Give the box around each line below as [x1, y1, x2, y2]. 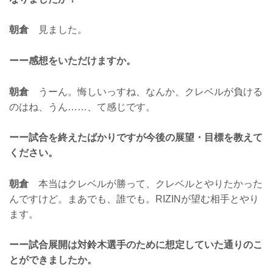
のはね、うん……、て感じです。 [9, 101, 155, 112]
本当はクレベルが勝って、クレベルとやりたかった [29, 178, 263, 189]
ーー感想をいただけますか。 [9, 55, 136, 66]
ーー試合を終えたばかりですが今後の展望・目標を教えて [9, 132, 263, 143]
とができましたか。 [9, 255, 97, 266]
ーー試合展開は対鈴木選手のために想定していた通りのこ [9, 239, 263, 250]
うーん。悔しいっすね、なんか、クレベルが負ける [29, 86, 263, 97]
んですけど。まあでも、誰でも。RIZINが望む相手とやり [9, 193, 259, 204]
